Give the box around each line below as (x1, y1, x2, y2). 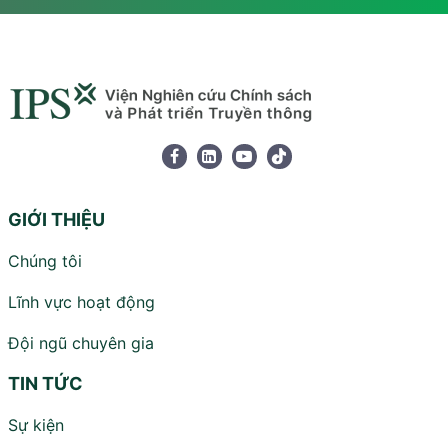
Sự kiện (8, 415, 64, 435)
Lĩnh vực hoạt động (8, 292, 155, 312)
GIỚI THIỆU (8, 209, 105, 230)
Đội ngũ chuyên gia (8, 333, 154, 353)
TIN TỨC (8, 373, 83, 394)
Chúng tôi (8, 251, 82, 271)
